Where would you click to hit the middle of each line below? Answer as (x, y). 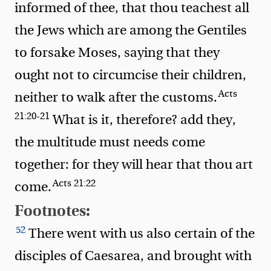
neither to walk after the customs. (116, 97)
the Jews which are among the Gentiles (131, 30)
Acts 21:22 (74, 184)
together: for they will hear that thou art (134, 164)
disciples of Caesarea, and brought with (133, 256)
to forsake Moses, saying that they (117, 52)
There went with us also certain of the (142, 233)
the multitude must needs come (110, 142)
